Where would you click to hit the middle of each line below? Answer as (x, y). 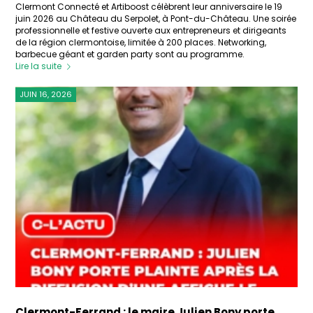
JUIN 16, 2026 (46, 95)
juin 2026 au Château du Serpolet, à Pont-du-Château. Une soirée (156, 18)
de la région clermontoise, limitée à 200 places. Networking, (141, 42)
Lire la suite (39, 66)
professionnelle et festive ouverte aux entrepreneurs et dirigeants (151, 30)
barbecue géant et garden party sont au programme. (130, 54)
